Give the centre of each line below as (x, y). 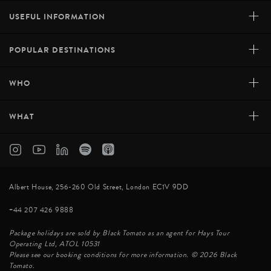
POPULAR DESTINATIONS (62, 50)
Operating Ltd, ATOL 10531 (54, 244)
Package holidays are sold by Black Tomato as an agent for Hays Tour (119, 233)
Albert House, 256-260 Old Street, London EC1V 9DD (99, 188)
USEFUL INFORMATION (57, 17)
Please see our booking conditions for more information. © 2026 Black (123, 255)
